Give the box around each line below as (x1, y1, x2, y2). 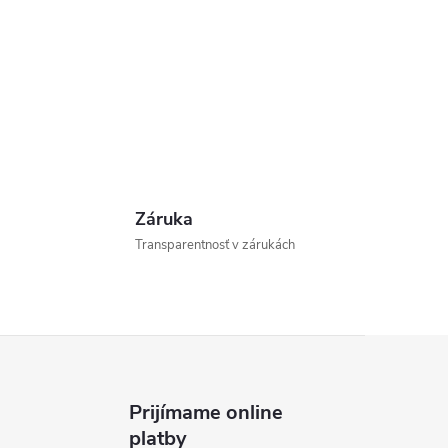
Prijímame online (129, 399, 284, 426)
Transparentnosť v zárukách (134, 236, 295, 254)
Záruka (134, 207, 193, 231)
